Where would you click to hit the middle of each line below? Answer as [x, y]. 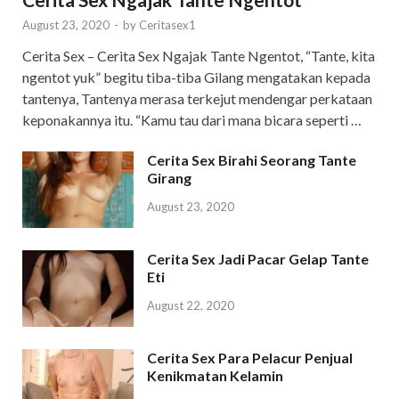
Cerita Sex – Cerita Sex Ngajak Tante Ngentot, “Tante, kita [199, 55]
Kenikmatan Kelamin [215, 376]
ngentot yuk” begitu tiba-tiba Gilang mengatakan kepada [196, 77]
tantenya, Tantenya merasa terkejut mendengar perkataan [197, 98]
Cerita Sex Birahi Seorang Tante [252, 159]
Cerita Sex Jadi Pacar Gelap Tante [258, 258]
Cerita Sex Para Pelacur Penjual [250, 358]
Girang [169, 177]
